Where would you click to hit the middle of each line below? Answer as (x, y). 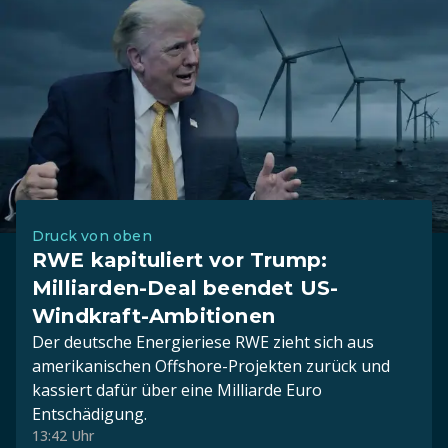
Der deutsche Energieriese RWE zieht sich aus (203, 342)
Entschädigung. (89, 414)
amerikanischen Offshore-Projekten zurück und (211, 366)
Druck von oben (92, 236)
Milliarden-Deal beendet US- (185, 288)
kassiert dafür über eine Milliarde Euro (177, 390)
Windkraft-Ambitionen (153, 316)
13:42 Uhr (63, 435)
